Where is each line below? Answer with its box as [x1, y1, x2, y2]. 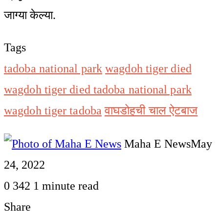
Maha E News [124, 137, 191, 150]
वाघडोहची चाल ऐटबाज [105, 104, 198, 117]
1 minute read [33, 179, 99, 192]
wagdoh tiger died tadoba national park [4, 83, 192, 96]
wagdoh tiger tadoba [4, 104, 102, 117]
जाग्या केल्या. [4, 8, 56, 22]
